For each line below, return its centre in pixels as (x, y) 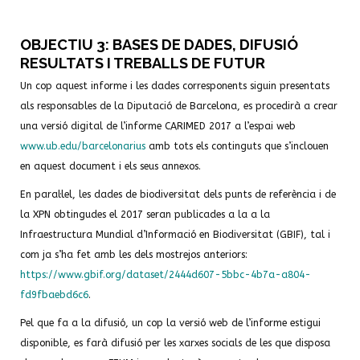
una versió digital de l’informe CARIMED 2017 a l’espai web (158, 126)
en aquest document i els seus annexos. (110, 166)
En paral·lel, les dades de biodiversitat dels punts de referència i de (178, 194)
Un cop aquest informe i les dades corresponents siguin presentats (175, 86)
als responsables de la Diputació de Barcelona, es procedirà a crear (179, 106)
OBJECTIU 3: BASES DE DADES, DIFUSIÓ (159, 45)
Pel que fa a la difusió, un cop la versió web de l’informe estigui (170, 323)
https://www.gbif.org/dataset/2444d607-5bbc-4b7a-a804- (166, 275)
